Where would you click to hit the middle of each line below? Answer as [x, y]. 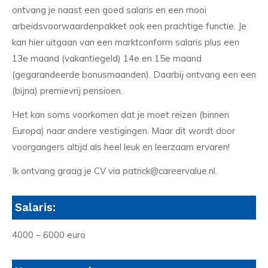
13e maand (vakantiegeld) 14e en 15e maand [107, 59]
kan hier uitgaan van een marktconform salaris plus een [126, 42]
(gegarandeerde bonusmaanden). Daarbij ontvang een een [134, 75]
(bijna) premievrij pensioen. [67, 91]
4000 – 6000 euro [49, 235]
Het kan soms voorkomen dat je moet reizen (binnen [121, 114]
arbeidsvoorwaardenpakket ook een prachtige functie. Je [129, 26]
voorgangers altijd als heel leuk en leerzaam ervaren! [121, 147]
